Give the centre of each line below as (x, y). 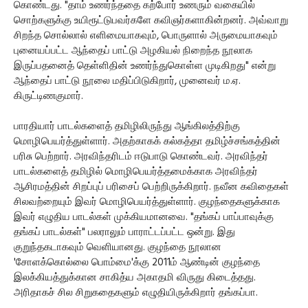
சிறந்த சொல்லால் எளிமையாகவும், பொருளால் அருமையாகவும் (146, 36)
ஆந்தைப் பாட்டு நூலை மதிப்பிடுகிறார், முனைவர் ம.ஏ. (127, 81)
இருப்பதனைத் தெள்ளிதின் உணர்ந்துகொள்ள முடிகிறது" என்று (145, 66)
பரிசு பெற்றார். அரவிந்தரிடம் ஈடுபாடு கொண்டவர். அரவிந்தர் (141, 157)
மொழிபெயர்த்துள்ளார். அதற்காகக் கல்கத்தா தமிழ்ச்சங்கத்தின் (147, 142)
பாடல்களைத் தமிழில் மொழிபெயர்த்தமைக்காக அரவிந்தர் (136, 172)
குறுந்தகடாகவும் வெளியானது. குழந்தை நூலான (118, 248)
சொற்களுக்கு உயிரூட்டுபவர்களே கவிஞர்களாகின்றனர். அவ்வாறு (151, 21)
